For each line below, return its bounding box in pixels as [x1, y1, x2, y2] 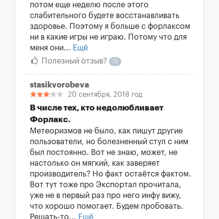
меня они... [30, 44, 73, 52]
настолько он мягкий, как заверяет [30, 159, 160, 167]
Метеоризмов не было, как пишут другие [30, 127, 183, 135]
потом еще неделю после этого [30, 1, 149, 9]
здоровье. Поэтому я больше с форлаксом [30, 22, 190, 30]
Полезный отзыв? [40, 57, 109, 65]
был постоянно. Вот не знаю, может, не [30, 149, 177, 156]
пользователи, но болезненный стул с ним [30, 138, 188, 146]
